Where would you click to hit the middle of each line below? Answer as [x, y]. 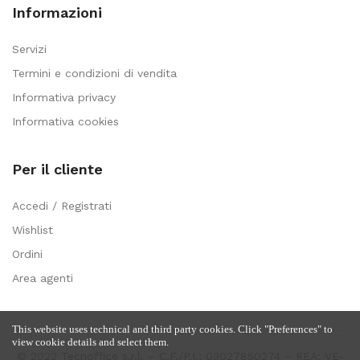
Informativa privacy [64, 97]
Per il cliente [57, 169]
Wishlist [33, 229]
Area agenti [43, 278]
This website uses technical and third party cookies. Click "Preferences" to [172, 329]
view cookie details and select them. [90, 342]
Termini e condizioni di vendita [94, 73]
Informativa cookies [65, 121]
